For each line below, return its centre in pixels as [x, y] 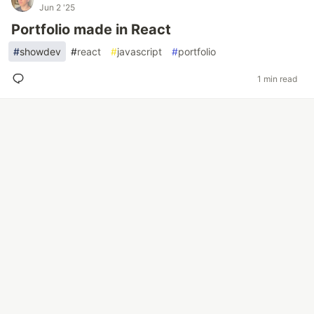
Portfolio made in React [91, 29]
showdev [40, 52]
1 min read [277, 78]
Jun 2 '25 [57, 7]
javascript [139, 52]
